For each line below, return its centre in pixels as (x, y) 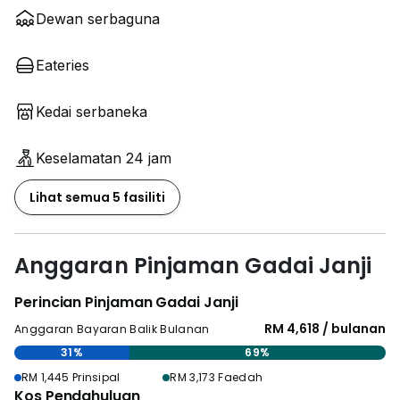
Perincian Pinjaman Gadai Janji (126, 302)
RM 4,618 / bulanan (325, 329)
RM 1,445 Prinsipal (71, 377)
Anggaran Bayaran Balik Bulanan (112, 329)
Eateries (62, 65)
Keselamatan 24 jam (104, 158)
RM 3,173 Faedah (217, 377)
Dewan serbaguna (98, 19)
